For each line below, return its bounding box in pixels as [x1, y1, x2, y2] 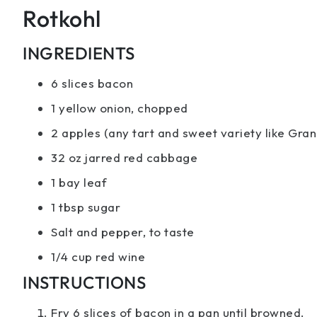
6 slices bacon [51, 75, 133, 91]
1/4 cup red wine [51, 248, 145, 264]
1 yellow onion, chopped [51, 100, 188, 115]
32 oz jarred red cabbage [51, 149, 197, 165]
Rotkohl [23, 4, 101, 33]
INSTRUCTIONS [23, 271, 146, 293]
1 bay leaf [51, 174, 107, 190]
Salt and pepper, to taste [51, 224, 195, 239]
